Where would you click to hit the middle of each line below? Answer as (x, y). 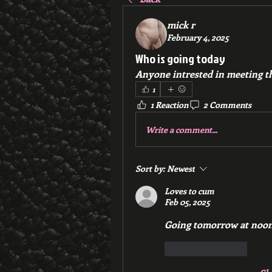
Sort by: (150, 168)
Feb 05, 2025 (187, 202)
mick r (181, 25)
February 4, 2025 (198, 37)
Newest (181, 168)
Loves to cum (189, 191)
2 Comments (227, 104)
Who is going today (180, 58)
